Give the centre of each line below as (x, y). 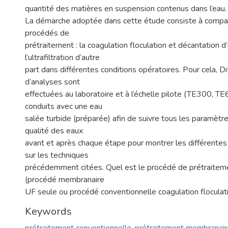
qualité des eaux (54, 131)
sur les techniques (57, 155)
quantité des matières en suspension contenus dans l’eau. (126, 9)
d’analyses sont (52, 82)
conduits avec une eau (64, 106)
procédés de (47, 33)
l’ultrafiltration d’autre (62, 58)
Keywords (48, 211)
